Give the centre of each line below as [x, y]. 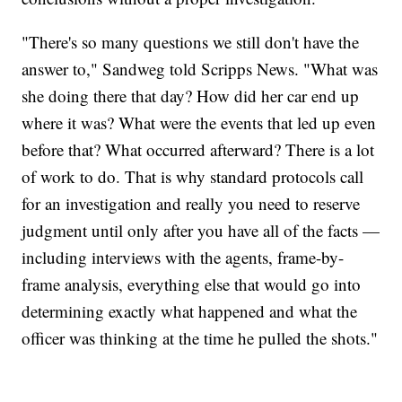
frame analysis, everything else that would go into [192, 284]
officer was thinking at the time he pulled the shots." [200, 338]
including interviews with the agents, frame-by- [183, 258]
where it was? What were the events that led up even [199, 123]
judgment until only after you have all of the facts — [201, 231]
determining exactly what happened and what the [190, 311]
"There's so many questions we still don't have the [191, 42]
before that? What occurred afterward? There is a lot [198, 150]
